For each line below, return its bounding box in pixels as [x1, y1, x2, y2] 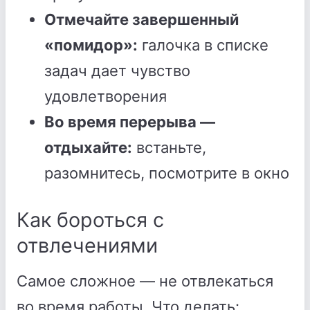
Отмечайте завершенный [44, 10, 239, 28]
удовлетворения [44, 87, 167, 105]
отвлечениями [17, 233, 158, 257]
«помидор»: [44, 36, 138, 54]
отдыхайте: [44, 138, 132, 156]
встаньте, [132, 138, 206, 156]
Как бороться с [17, 208, 164, 232]
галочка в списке [138, 36, 268, 54]
